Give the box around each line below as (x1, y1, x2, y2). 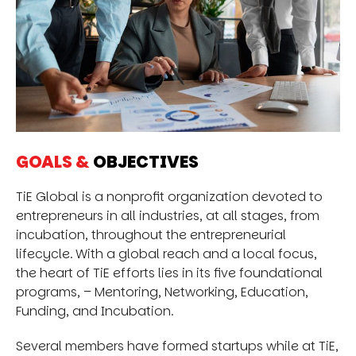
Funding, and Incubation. (16, 301, 173, 320)
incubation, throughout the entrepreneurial (16, 225, 286, 244)
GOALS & (16, 149, 90, 173)
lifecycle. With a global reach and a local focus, (16, 244, 317, 263)
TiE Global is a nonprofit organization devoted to (16, 187, 323, 206)
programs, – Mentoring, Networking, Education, (16, 282, 308, 301)
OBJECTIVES (90, 149, 199, 173)
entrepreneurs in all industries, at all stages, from (16, 206, 319, 225)
